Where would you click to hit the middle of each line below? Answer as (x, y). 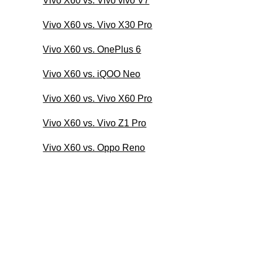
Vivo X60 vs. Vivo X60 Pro (98, 98)
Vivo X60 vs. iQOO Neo (92, 74)
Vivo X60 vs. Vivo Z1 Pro (95, 123)
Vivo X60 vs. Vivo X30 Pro (98, 25)
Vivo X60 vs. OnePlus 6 (92, 49)
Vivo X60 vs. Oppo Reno (94, 147)
